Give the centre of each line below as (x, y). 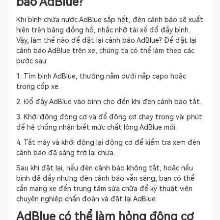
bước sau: (32, 61)
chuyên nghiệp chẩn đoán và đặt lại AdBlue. (86, 199)
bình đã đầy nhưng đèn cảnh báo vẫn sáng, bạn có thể (105, 178)
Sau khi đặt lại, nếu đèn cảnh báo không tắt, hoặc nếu (104, 168)
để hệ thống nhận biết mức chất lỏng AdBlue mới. (96, 127)
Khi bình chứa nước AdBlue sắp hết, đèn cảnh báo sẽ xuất (110, 20)
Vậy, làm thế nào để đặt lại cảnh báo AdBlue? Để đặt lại (106, 40)
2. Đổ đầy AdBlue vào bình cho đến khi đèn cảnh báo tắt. (109, 102)
